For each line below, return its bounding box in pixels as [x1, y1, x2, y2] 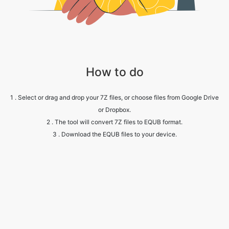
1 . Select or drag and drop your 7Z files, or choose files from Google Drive [10, 88, 219, 96]
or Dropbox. [98, 100, 131, 108]
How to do [85, 59, 144, 74]
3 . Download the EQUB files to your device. [52, 125, 177, 132]
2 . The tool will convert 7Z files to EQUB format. [47, 112, 182, 120]
